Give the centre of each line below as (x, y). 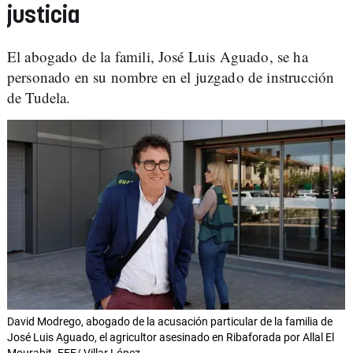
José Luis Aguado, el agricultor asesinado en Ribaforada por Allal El (171, 338)
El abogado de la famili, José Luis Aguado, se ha (158, 56)
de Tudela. (39, 97)
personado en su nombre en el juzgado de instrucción (171, 77)
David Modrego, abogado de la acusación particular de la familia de (170, 322)
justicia (44, 16)
